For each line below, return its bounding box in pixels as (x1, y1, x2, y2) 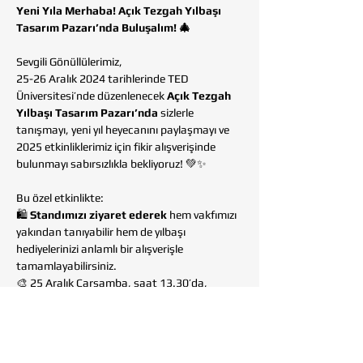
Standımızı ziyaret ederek (30, 208, 167, 221)
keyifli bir (181, 293, 228, 306)
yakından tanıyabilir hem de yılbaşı (16, 225, 188, 238)
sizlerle (158, 106, 196, 119)
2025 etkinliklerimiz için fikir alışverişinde (16, 140, 218, 153)
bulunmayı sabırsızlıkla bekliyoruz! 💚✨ (16, 157, 207, 170)
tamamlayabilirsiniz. (16, 259, 117, 272)
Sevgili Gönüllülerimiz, (16, 55, 122, 68)
